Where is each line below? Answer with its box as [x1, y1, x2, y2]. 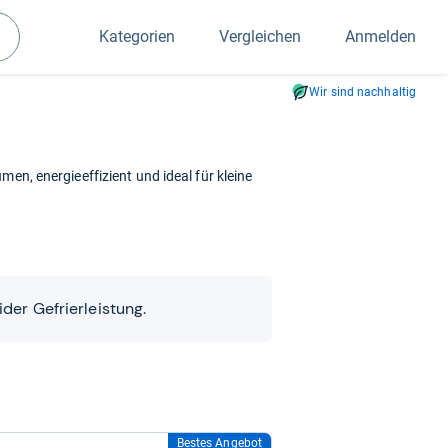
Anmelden [345, 27, 416, 46]
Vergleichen [219, 27, 301, 46]
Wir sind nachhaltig [309, 85, 416, 99]
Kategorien [99, 27, 175, 46]
